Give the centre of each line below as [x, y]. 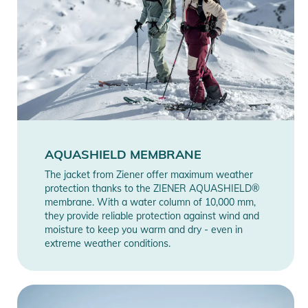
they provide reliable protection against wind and [152, 216]
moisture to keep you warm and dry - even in [144, 230]
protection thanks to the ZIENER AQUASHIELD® [152, 189]
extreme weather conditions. [108, 244]
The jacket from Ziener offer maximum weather [149, 175]
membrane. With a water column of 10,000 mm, [150, 202]
